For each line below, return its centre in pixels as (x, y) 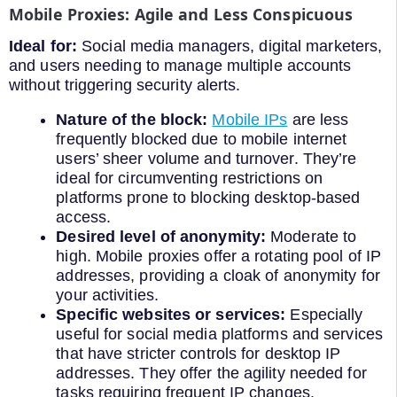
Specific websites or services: (173, 315)
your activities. (107, 296)
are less (318, 120)
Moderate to (311, 237)
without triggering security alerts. (125, 85)
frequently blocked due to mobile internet (202, 140)
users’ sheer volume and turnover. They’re (206, 159)
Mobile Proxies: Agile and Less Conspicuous (181, 14)
